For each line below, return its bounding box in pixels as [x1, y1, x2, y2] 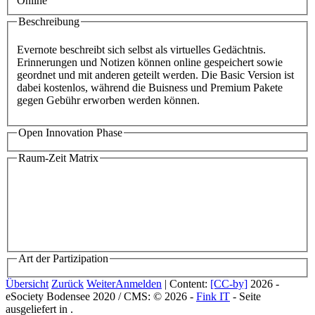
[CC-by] [210, 277, 247, 290]
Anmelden [115, 277, 162, 290]
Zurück [51, 277, 84, 290]
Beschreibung [18, 15, 79, 28]
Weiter [86, 277, 115, 290]
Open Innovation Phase [18, 127, 122, 139]
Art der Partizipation [18, 252, 108, 265]
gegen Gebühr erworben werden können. [17, 94, 202, 106]
